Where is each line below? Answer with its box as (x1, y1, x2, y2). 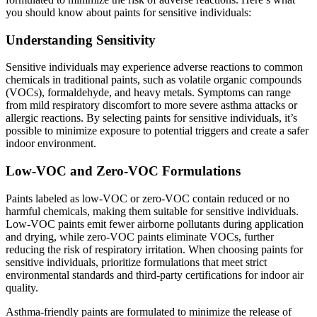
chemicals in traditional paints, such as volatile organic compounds (6, 74, 301, 86)
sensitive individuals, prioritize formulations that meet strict (6, 255, 267, 268)
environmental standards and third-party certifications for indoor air (6, 268, 304, 281)
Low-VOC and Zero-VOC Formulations (6, 163, 241, 179)
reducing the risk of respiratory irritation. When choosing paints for (6, 243, 303, 255)
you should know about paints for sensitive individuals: (6, 6, 251, 18)
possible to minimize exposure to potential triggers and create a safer (6, 125, 309, 137)
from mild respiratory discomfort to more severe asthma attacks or (6, 99, 297, 112)
